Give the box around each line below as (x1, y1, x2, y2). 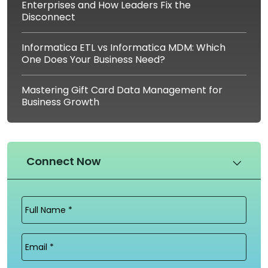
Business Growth (22, 95, 99, 109)
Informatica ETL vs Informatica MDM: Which (22, 40, 226, 54)
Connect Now (26, 153, 101, 169)
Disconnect (22, 10, 75, 24)
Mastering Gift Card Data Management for (22, 83, 223, 97)
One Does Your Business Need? (22, 52, 165, 66)
